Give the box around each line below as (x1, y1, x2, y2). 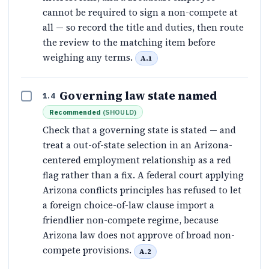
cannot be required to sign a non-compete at (43, 6, 238, 19)
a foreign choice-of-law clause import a (43, 199, 214, 212)
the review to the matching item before (43, 36, 216, 49)
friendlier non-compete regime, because (43, 214, 219, 227)
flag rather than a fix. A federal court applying (43, 169, 244, 182)
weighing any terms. (43, 51, 135, 64)
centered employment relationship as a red (43, 154, 231, 167)
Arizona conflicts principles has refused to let (43, 184, 241, 197)
